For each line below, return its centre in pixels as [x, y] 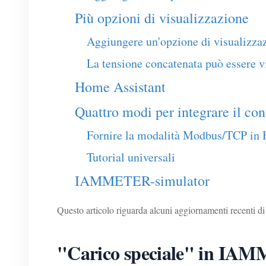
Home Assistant [120, 87]
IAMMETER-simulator [142, 181]
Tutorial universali [131, 157]
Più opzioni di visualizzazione [162, 18]
